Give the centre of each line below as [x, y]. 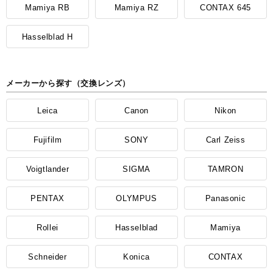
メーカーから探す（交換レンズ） [68, 84]
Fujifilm [48, 140]
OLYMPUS [136, 198]
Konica [136, 257]
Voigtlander [48, 169]
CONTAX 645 [225, 7]
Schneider [48, 257]
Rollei [48, 227]
